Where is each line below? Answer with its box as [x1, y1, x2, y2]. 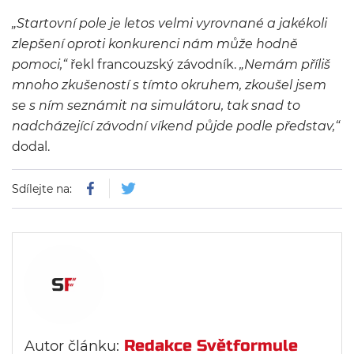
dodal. [12, 139, 50, 154]
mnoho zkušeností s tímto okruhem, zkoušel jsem [12, 77, 326, 92]
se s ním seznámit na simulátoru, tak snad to [12, 98, 300, 113]
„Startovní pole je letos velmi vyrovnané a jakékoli [12, 16, 327, 31]
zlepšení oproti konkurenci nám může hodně [12, 36, 298, 51]
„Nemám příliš [239, 57, 330, 72]
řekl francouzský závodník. [67, 57, 239, 72]
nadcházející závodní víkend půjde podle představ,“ [12, 119, 340, 134]
